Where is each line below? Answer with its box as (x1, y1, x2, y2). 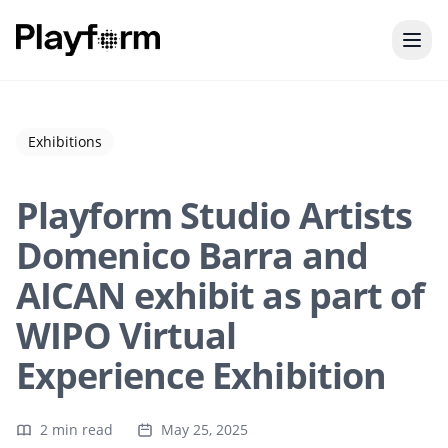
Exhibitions (28, 132, 102, 151)
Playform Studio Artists (16, 191, 413, 240)
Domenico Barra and (16, 231, 368, 280)
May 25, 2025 (161, 420, 248, 439)
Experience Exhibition (16, 351, 387, 400)
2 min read (40, 420, 113, 439)
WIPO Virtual (16, 311, 237, 360)
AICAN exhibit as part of (16, 271, 425, 320)
